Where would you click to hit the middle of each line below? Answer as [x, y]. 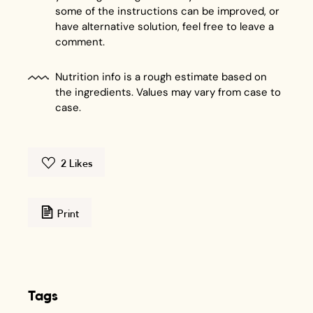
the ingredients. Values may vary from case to [168, 93]
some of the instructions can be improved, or [168, 12]
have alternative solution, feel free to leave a [165, 27]
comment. [80, 42]
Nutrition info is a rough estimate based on [161, 77]
